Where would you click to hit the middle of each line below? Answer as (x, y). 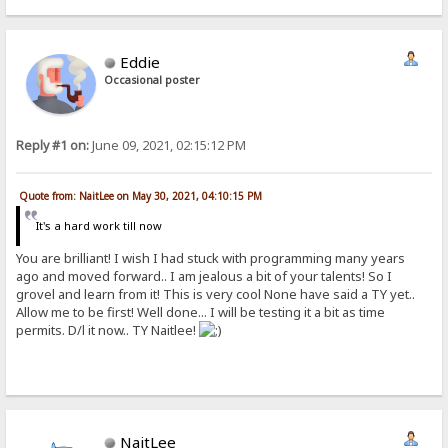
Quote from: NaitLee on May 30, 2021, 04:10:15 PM (141, 196)
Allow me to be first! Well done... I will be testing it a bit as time (201, 311)
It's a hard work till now (98, 226)
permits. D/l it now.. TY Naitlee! (108, 329)
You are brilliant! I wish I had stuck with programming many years (211, 257)
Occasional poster (152, 79)
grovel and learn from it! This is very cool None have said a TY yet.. (216, 293)
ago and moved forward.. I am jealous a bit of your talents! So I (204, 275)
